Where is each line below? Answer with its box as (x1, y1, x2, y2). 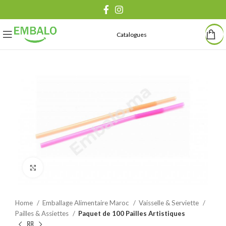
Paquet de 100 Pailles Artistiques (78, 209, 185, 217)
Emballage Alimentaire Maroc (42, 199, 131, 207)
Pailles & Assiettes (15, 209, 70, 217)
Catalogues (117, 31, 147, 38)
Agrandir (43, 163, 69, 171)
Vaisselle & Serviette (139, 199, 200, 207)
